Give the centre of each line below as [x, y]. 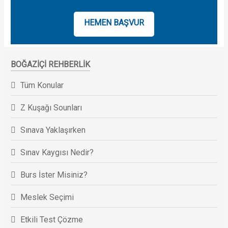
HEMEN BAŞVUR [114, 23]
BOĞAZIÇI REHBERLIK [50, 64]
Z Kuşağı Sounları [51, 107]
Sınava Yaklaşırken [53, 130]
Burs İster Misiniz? [54, 175]
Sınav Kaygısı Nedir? [57, 152]
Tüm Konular [42, 85]
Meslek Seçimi [47, 197]
